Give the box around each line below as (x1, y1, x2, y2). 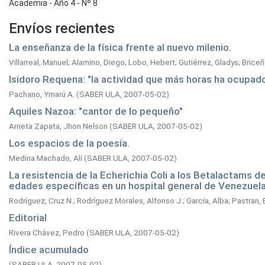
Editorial (9, 212, 47, 224)
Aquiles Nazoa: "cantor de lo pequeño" (9, 105, 183, 117)
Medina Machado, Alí (9, 153, 82, 163)
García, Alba (186, 196, 228, 205)
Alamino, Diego (72, 57, 125, 67)
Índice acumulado (9, 244, 89, 256)
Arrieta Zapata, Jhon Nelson (9, 121, 108, 131)
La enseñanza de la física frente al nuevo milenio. (9, 41, 231, 53)
